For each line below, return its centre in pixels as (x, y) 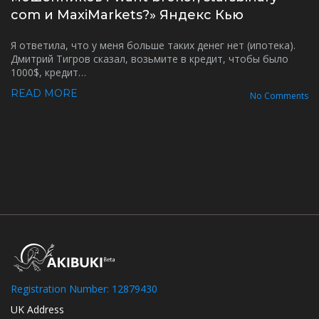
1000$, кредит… (48, 72)
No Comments (279, 96)
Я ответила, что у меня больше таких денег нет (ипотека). (153, 45)
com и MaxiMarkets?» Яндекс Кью (127, 15)
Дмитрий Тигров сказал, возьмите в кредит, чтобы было (150, 59)
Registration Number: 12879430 (84, 289)
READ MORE (44, 93)
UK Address (37, 309)
